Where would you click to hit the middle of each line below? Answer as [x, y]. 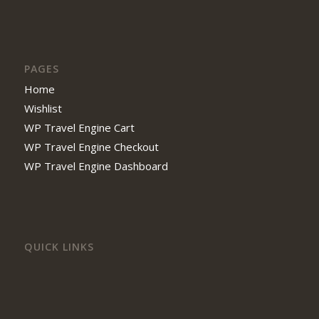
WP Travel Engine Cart [79, 128]
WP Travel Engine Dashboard [96, 166]
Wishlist [43, 109]
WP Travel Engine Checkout [91, 147]
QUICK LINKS [59, 247]
